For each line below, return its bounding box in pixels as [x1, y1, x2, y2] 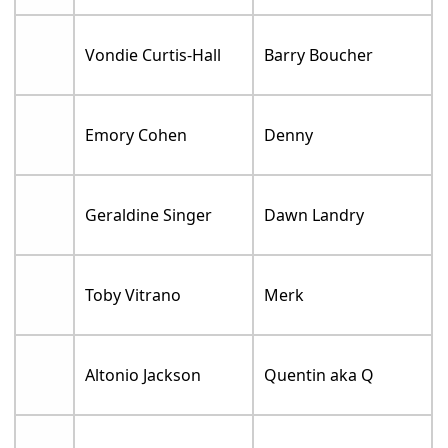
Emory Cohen [85, 123, 188, 146]
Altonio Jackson [85, 363, 202, 386]
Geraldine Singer [85, 203, 213, 226]
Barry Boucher [264, 43, 374, 66]
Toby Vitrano [85, 283, 182, 306]
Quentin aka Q [264, 363, 375, 386]
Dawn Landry [264, 203, 365, 226]
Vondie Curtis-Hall [85, 43, 222, 66]
